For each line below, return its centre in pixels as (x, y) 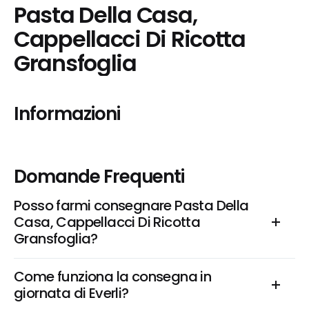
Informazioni (67, 114)
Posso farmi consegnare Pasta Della (131, 206)
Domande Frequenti (99, 177)
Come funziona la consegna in (113, 277)
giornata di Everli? (71, 293)
